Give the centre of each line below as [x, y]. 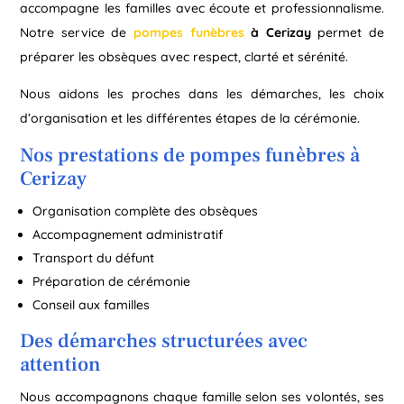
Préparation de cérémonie [112, 281]
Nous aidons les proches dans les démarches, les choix [202, 93]
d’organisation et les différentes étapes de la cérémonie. [190, 118]
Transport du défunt [94, 257]
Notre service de [77, 32]
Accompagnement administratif [128, 234]
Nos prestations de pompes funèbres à [190, 155]
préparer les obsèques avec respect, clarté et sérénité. [184, 56]
